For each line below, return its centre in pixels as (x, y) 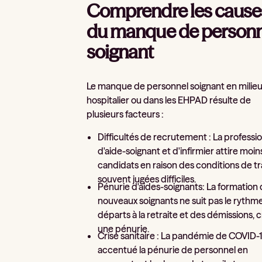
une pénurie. (124, 228)
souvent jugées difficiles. (147, 179)
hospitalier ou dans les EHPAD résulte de (169, 100)
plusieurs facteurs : (125, 114)
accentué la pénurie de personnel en (173, 250)
